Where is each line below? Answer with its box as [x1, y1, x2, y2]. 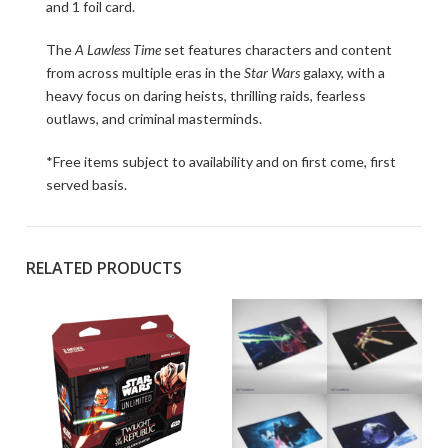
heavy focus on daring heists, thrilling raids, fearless [46, 87, 366, 105]
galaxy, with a [300, 64, 385, 82]
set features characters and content [161, 41, 392, 59]
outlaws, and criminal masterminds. [46, 110, 262, 128]
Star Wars [244, 64, 300, 82]
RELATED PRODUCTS [26, 257, 182, 280]
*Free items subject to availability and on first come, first [46, 153, 396, 171]
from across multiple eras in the [46, 64, 244, 82]
